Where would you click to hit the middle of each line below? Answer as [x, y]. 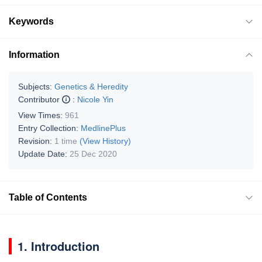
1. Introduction [58, 246]
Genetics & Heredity [91, 86]
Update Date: [44, 154]
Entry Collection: [49, 128]
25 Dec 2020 [93, 154]
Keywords [31, 21]
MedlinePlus [103, 128]
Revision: [36, 141]
